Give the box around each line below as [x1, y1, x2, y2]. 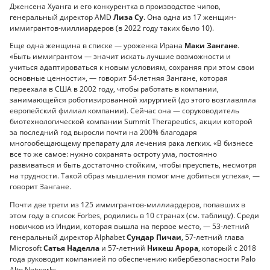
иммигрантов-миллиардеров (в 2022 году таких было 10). [10, 22, 214, 33]
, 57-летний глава [181, 231, 244, 242]
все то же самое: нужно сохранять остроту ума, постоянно [10, 149, 217, 160]
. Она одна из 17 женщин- [143, 11, 236, 22]
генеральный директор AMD [10, 11, 113, 22]
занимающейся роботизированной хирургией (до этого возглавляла [10, 95, 256, 105]
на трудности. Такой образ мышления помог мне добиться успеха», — [10, 171, 260, 181]
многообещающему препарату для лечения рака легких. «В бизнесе [10, 138, 253, 149]
